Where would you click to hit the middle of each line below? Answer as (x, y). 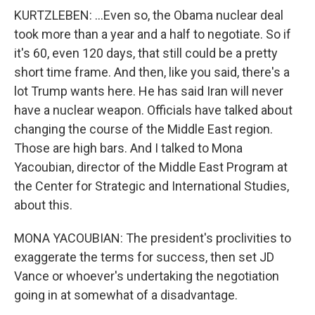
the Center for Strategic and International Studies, (152, 186)
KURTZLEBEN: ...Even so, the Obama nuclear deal (149, 15)
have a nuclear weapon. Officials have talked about (153, 110)
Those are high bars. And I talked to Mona (128, 148)
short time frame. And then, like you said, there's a (152, 72)
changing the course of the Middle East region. (143, 129)
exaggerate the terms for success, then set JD (144, 257)
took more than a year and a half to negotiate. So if (153, 34)
